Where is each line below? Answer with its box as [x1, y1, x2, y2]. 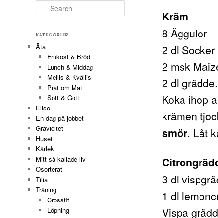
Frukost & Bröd [47, 52, 90, 62]
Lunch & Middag [47, 62, 93, 72]
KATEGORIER [36, 32, 69, 38]
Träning [36, 185, 57, 195]
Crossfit [47, 195, 69, 205]
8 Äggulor [162, 25, 207, 41]
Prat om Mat [47, 83, 82, 92]
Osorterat [36, 164, 63, 174]
